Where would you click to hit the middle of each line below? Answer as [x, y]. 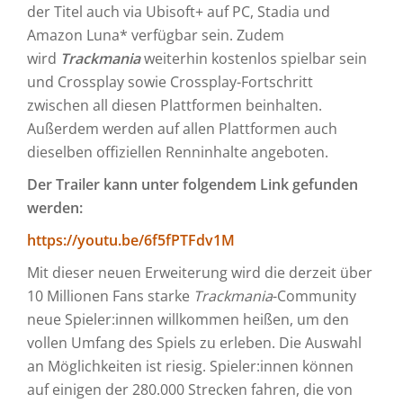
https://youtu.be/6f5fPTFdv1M [131, 240]
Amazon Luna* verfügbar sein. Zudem [156, 35]
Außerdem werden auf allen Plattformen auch [182, 129]
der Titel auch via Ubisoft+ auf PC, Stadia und [179, 12]
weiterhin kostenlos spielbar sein [254, 58]
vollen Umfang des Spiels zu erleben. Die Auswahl [194, 343]
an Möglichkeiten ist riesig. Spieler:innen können [190, 366]
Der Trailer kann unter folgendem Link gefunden [193, 184]
